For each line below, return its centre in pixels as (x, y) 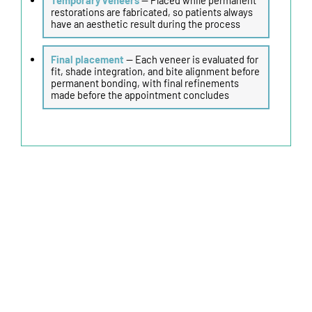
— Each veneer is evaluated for (192, 59)
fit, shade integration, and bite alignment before (155, 71)
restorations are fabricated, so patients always (152, 11)
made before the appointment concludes (140, 94)
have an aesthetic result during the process (146, 23)
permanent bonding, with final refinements (145, 83)
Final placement (88, 59)
